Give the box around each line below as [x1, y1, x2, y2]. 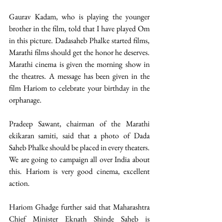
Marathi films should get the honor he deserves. [9, 47, 150, 58]
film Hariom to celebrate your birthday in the [9, 83, 150, 94]
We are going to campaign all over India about [9, 154, 150, 165]
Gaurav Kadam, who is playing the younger [9, 11, 150, 22]
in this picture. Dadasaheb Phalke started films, [9, 35, 150, 46]
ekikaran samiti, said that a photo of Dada [9, 130, 150, 141]
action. [9, 178, 30, 189]
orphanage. [9, 95, 42, 106]
